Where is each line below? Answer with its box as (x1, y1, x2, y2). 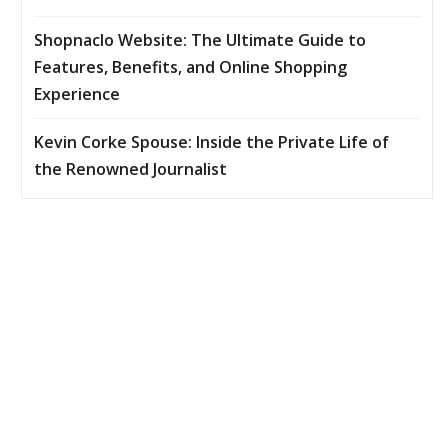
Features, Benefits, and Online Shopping (34, 56, 347, 79)
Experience (34, 83, 120, 106)
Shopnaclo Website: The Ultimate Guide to (34, 29, 366, 52)
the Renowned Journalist (34, 158, 227, 181)
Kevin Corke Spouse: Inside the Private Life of (34, 131, 389, 154)
